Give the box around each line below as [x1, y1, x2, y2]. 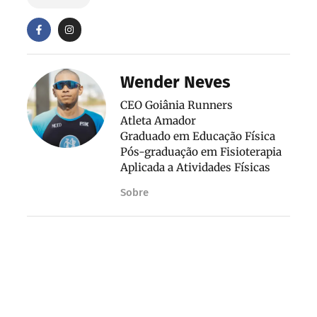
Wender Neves [120, 71, 231, 92]
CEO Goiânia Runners [120, 98, 233, 112]
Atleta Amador [120, 113, 196, 127]
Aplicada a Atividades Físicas [120, 160, 270, 174]
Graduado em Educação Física [120, 129, 275, 143]
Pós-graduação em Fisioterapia [120, 144, 282, 158]
